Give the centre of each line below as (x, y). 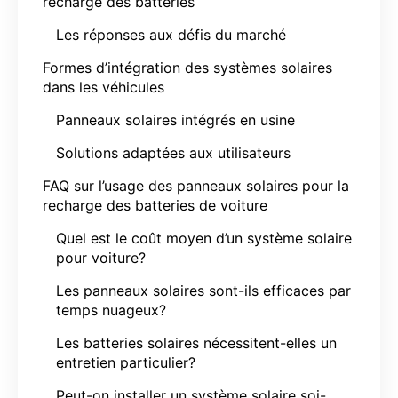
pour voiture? (101, 257)
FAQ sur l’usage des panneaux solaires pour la (196, 185)
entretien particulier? (126, 362)
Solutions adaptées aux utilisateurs (173, 152)
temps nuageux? (111, 310)
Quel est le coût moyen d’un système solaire (204, 238)
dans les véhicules (103, 87)
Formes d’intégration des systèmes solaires (187, 67)
